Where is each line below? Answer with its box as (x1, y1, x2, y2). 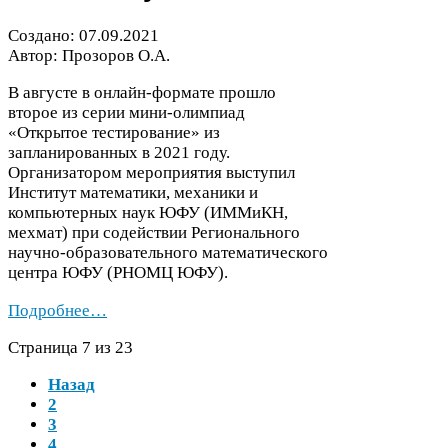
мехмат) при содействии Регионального (8, 223, 300, 243)
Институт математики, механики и (8, 183, 258, 203)
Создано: (8, 25, 79, 45)
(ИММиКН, (200, 203, 288, 223)
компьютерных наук (8, 203, 159, 223)
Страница (8, 337, 82, 357)
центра (8, 263, 62, 283)
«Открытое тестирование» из (8, 123, 220, 143)
